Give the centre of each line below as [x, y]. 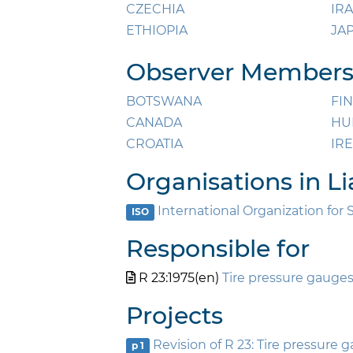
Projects [175, 316]
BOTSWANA [164, 102]
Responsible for [218, 249]
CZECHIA [155, 9]
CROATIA [154, 144]
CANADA [154, 123]
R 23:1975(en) [179, 278]
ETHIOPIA [157, 31]
